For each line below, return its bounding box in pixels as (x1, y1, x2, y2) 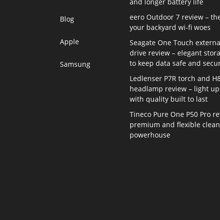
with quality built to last (130, 94, 208, 104)
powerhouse (130, 130, 171, 139)
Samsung (60, 59, 90, 69)
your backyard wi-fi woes (130, 22, 211, 32)
